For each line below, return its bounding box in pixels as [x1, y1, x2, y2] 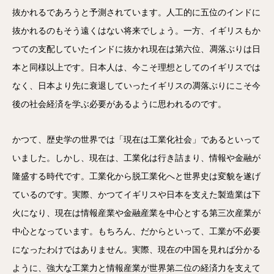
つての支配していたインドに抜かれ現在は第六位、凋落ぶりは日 [12, 45, 261, 54]
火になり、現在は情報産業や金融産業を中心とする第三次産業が [12, 209, 261, 218]
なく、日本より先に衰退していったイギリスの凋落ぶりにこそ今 [12, 81, 261, 91]
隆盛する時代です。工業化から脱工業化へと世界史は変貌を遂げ [12, 172, 261, 181]
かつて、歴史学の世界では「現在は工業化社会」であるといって [12, 135, 261, 144]
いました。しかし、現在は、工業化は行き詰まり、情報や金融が [12, 154, 261, 163]
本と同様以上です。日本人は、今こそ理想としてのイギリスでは [12, 63, 261, 72]
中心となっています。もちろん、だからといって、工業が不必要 [12, 227, 261, 236]
